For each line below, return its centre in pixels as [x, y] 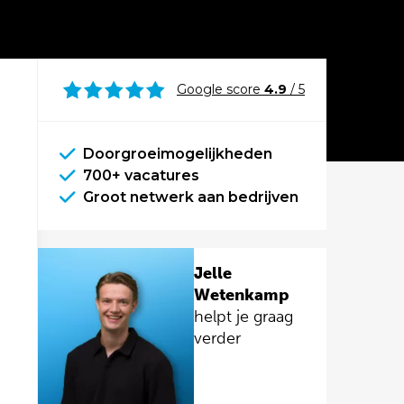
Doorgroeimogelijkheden [178, 154]
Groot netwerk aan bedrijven [191, 197]
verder [217, 338]
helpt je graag [243, 317]
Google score [220, 89]
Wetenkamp [241, 295]
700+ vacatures [141, 175]
